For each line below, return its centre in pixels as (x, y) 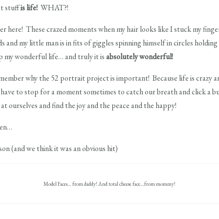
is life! (29, 8)
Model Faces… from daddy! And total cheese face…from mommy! (109, 184)
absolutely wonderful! (140, 56)
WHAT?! (53, 8)
